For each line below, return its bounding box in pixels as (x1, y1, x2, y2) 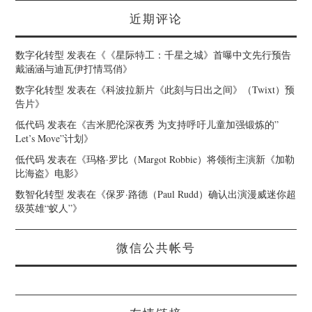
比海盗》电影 (15, 166, 75, 180)
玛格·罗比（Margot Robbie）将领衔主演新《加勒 (86, 153, 295, 166)
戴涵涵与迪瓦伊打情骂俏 (15, 62, 123, 76)
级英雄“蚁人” (15, 201, 73, 215)
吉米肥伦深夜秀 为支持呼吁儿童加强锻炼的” (86, 118, 279, 132)
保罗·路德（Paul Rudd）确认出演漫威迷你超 (106, 187, 297, 201)
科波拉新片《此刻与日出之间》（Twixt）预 (106, 83, 295, 97)
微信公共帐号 (116, 238, 196, 256)
